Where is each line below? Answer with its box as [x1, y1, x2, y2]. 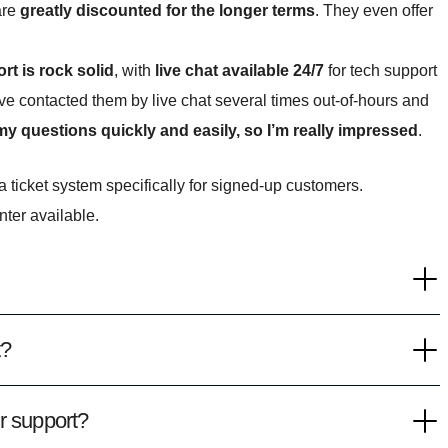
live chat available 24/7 [155, 61, 324, 79]
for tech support [324, 61, 437, 79]
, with [114, 61, 155, 79]
